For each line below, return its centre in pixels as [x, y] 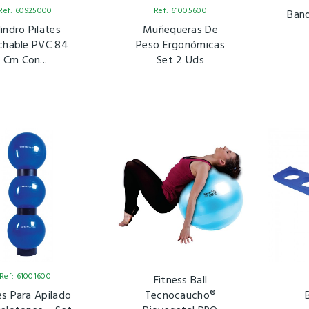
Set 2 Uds [180, 61]
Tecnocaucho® [180, 296]
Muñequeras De [180, 31]
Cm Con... [25, 61]
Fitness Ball [180, 281]
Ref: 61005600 [180, 11]
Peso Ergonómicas [180, 46]
